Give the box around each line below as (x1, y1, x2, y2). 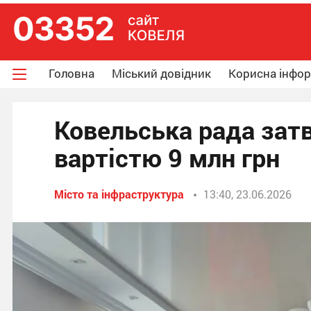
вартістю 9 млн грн (54, 141, 280, 174)
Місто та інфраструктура (54, 187, 184, 201)
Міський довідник (112, 65, 211, 81)
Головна (49, 65, 94, 81)
